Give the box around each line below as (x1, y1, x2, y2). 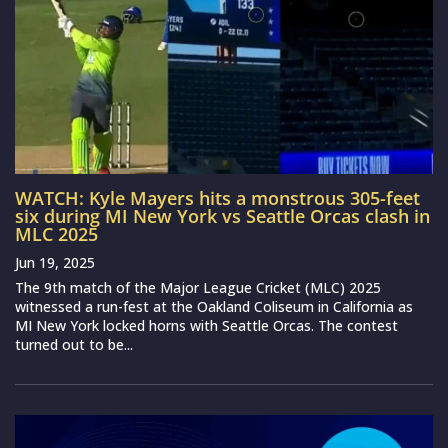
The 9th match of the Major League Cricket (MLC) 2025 (15, 278, 381, 298)
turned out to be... (15, 335, 133, 355)
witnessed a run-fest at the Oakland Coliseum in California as (15, 297, 413, 317)
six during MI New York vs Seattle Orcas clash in (15, 204, 430, 229)
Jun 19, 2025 (15, 253, 95, 273)
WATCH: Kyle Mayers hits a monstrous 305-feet (15, 186, 420, 211)
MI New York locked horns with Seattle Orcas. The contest (15, 316, 398, 336)
